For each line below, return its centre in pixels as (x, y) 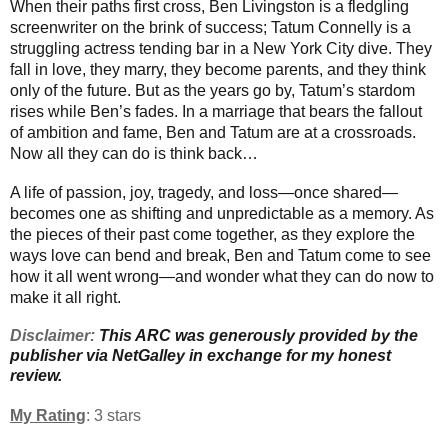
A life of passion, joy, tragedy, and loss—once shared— (204, 192)
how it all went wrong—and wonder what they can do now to (222, 276)
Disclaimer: (54, 335)
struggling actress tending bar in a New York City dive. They (221, 48)
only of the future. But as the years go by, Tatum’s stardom (212, 90)
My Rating (48, 415)
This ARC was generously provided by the (258, 335)
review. (36, 375)
